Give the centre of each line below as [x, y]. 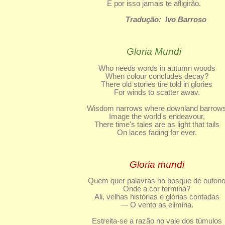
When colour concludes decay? [157, 76]
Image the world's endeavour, [157, 117]
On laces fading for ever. [157, 133]
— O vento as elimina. [157, 205]
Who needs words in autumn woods [157, 68]
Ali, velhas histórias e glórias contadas [157, 197]
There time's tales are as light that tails [157, 125]
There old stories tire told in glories [157, 84]
